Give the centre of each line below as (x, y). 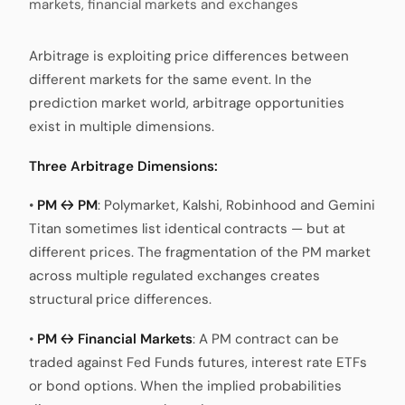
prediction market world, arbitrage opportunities (187, 104)
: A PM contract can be (266, 339)
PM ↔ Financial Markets (115, 339)
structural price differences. (120, 300)
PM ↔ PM (67, 206)
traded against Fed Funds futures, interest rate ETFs (198, 362)
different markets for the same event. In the (170, 80)
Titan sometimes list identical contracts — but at (187, 229)
